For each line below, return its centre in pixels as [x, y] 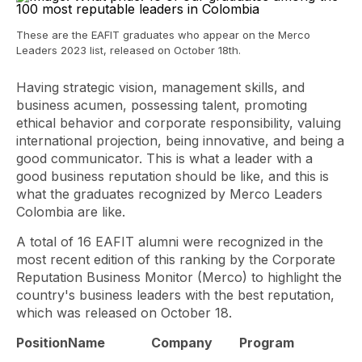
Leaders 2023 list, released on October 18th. [128, 50]
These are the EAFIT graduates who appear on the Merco [163, 35]
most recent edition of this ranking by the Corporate [176, 259]
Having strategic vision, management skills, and [160, 87]
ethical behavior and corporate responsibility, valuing [179, 123]
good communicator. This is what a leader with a [164, 158]
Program [267, 343]
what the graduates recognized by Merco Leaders [169, 194]
